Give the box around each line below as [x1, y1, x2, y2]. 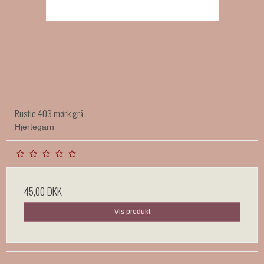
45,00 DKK [24, 183, 62, 199]
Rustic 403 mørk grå [15, 106, 84, 121]
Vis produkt [114, 207, 150, 216]
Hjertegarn [15, 122, 54, 132]
